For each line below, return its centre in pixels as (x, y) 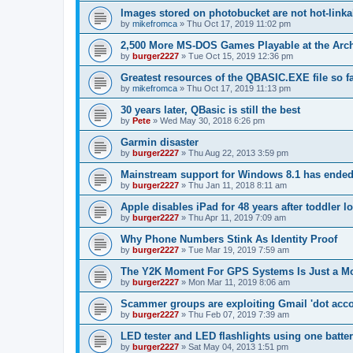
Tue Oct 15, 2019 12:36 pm (241, 56)
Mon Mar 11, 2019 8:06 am (239, 282)
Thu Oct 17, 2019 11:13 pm (239, 88)
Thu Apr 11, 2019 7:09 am (237, 217)
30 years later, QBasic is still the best (210, 110)
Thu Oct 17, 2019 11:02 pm (239, 23)
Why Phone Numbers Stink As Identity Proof (229, 239)
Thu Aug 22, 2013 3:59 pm (238, 152)
